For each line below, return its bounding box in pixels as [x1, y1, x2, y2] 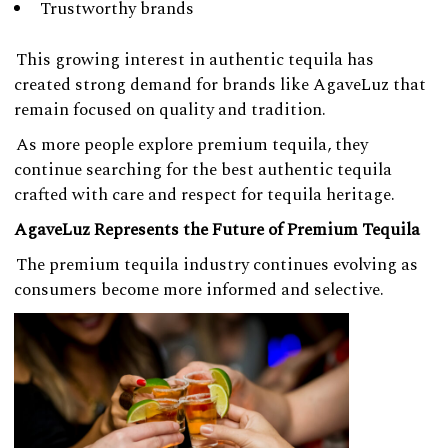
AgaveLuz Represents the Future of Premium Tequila [14, 216, 420, 243]
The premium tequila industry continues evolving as [16, 251, 418, 278]
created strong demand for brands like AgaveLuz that [14, 71, 426, 98]
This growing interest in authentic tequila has [16, 46, 374, 73]
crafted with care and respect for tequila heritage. [14, 181, 395, 208]
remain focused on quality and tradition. [14, 96, 326, 123]
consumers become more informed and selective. [14, 276, 384, 303]
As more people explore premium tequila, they [16, 131, 368, 158]
